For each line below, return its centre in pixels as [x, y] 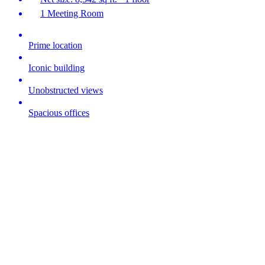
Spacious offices [59, 113]
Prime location [55, 46]
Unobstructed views [66, 91]
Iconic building [56, 68]
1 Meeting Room [72, 14]
